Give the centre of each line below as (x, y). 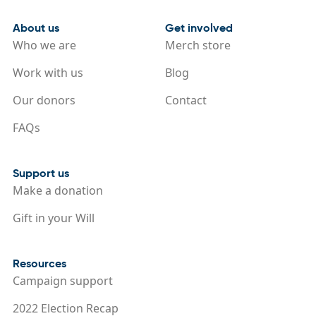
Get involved (199, 28)
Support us (41, 173)
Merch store (198, 45)
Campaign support (62, 280)
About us (36, 28)
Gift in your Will (53, 218)
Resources (39, 263)
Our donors (44, 100)
